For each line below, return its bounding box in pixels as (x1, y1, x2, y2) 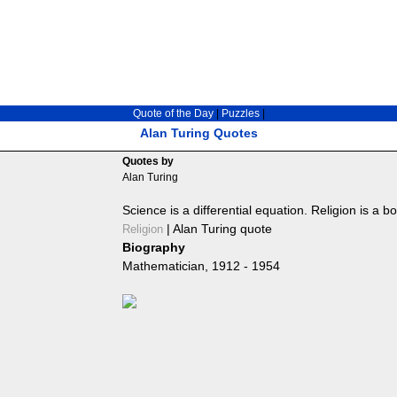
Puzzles (221, 107, 260, 120)
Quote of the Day (132, 107, 214, 120)
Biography (121, 240, 185, 254)
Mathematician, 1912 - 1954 (121, 259, 280, 273)
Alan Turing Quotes (139, 126, 258, 140)
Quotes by (121, 155, 174, 167)
